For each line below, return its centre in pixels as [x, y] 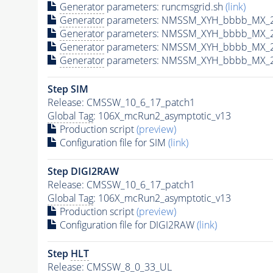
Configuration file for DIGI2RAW [127, 225]
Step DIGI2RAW [83, 171]
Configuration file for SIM [112, 142]
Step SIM [68, 89]
